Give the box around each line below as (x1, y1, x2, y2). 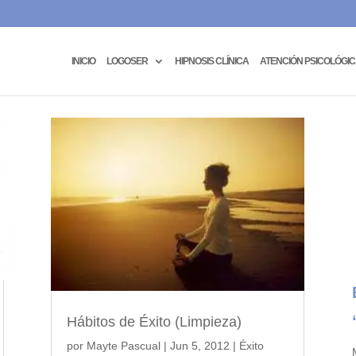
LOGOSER (106, 55, 148, 67)
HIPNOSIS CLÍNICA (175, 55, 249, 67)
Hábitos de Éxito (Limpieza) (67, 314, 242, 331)
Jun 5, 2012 (170, 339, 230, 353)
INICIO (72, 55, 95, 67)
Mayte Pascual (87, 339, 161, 353)
